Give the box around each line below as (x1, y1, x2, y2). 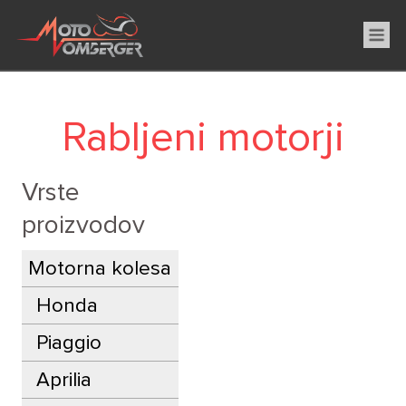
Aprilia (35, 370, 92, 391)
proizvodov (22, 213, 145, 239)
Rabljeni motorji (61, 117, 344, 159)
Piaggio (35, 333, 101, 354)
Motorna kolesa (28, 258, 172, 280)
